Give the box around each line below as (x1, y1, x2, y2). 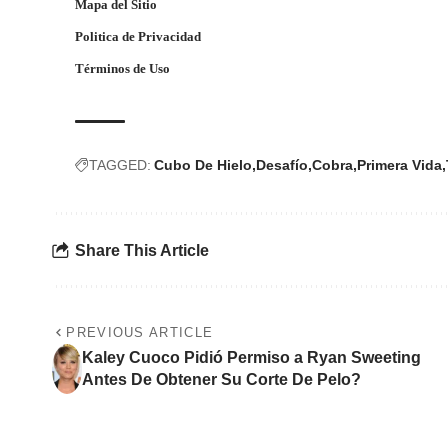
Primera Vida (357, 157, 443, 174)
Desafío (256, 157, 309, 174)
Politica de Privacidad (75, 29, 202, 45)
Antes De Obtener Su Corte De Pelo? (82, 371, 362, 389)
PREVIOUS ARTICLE (66, 325, 214, 341)
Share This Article (75, 241, 209, 259)
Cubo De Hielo (154, 157, 253, 174)
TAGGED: (89, 157, 152, 174)
